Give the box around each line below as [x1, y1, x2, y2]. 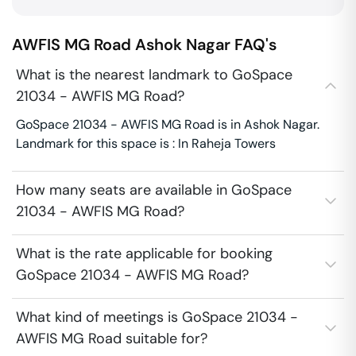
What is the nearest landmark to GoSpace [16, 65, 292, 84]
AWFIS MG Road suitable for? [16, 329, 207, 348]
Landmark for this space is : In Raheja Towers [16, 135, 276, 152]
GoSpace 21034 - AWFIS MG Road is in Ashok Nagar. [16, 116, 319, 133]
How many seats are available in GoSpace [16, 180, 292, 199]
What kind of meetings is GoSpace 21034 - [16, 308, 298, 327]
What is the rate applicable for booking [16, 244, 273, 263]
